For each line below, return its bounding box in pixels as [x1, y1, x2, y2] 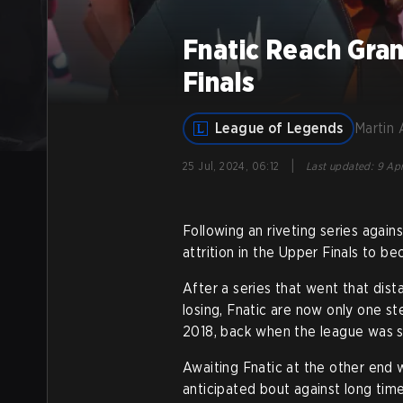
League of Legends [215, 120, 344, 137]
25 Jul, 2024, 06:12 [183, 159, 280, 173]
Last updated [306, 159, 371, 173]
